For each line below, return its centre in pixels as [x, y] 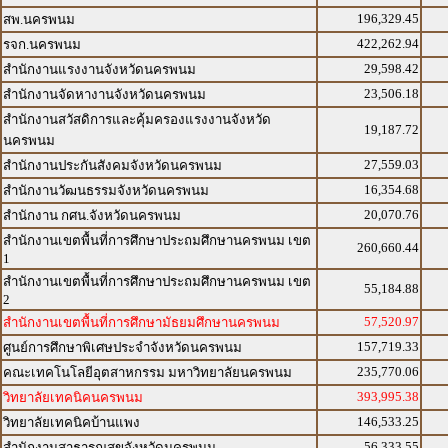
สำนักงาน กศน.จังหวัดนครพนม [92, 215]
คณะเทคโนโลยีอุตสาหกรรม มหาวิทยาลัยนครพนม [147, 372]
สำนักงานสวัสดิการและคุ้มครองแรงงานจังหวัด [137, 119]
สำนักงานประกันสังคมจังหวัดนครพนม [112, 165]
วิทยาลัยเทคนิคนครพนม [73, 397]
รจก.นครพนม [42, 44]
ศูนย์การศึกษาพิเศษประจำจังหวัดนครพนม [122, 347]
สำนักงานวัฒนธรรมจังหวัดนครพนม [106, 190]
